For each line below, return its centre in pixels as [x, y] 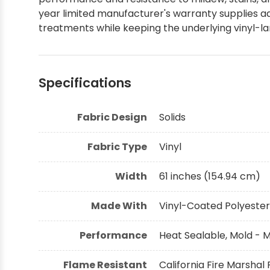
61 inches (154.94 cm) [210, 176]
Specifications [85, 83]
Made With [119, 206]
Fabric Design [112, 117]
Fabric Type [117, 146]
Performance [113, 235]
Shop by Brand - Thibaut [70, 22]
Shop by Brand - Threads [71, 61]
